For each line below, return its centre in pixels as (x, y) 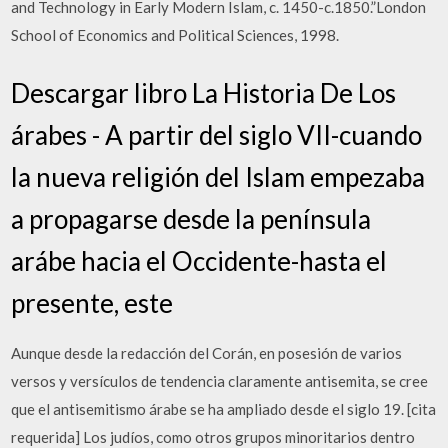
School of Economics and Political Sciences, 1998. (175, 35)
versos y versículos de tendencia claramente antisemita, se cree (220, 380)
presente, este (92, 302)
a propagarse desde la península (191, 218)
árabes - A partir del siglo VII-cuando (217, 134)
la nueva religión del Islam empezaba (218, 176)
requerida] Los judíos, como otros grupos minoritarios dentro (213, 436)
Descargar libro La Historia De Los (204, 92)
